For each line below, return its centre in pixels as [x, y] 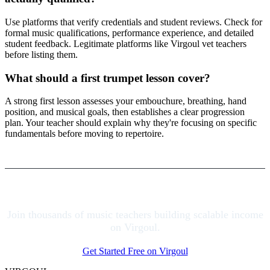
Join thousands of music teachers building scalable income [135, 215]
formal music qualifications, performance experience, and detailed [129, 33]
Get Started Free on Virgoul [135, 251]
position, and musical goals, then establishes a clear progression [125, 112]
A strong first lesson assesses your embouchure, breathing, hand [126, 101]
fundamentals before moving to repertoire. [84, 134]
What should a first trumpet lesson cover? [108, 78]
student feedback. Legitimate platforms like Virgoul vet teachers [126, 43]
